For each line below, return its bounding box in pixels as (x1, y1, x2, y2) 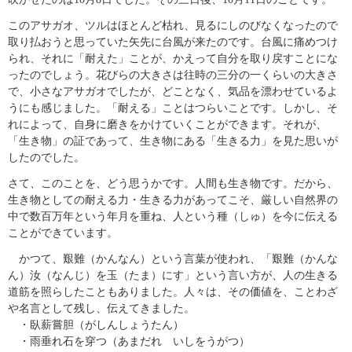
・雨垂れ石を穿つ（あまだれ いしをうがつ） (8, 335, 250, 347)
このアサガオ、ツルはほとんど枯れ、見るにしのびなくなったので (8, 20, 338, 31)
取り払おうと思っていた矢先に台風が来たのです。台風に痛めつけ (8, 36, 338, 48)
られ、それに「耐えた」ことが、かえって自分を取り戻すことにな (8, 53, 338, 64)
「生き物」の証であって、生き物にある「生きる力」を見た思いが (8, 135, 338, 147)
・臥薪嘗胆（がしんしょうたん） (8, 319, 184, 331)
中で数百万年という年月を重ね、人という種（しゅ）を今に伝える (8, 211, 338, 222)
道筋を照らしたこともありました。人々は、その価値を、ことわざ (8, 286, 338, 298)
